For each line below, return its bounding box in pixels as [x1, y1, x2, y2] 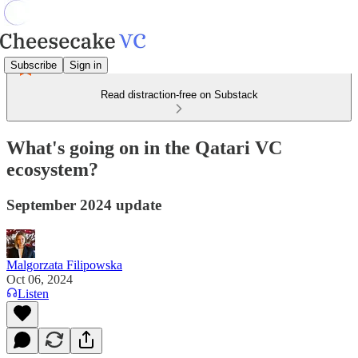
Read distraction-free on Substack [100, 89, 258, 101]
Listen [18, 286, 49, 300]
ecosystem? [6, 158, 98, 180]
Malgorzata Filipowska [6, 257, 122, 272]
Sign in [70, 58, 101, 71]
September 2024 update [6, 196, 161, 213]
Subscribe [10, 58, 57, 71]
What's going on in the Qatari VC [6, 137, 282, 158]
